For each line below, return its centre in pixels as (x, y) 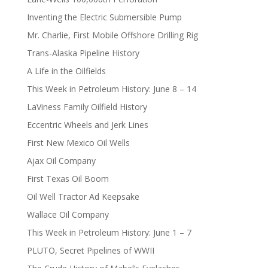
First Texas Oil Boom (68, 179)
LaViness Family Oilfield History (87, 107)
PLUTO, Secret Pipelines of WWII (90, 251)
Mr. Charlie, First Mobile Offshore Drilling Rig (112, 35)
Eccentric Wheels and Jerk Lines (87, 125)
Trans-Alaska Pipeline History (83, 53)
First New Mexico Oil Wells (78, 143)
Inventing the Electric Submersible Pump (104, 17)
